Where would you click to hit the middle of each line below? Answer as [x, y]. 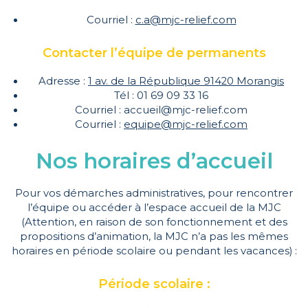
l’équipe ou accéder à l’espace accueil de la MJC [154, 208]
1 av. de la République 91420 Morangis [186, 81]
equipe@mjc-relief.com [186, 125]
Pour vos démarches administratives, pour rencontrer [154, 194]
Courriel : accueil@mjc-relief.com [161, 110]
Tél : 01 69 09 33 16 [161, 96]
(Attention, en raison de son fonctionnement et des [154, 222]
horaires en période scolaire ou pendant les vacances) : [154, 251]
